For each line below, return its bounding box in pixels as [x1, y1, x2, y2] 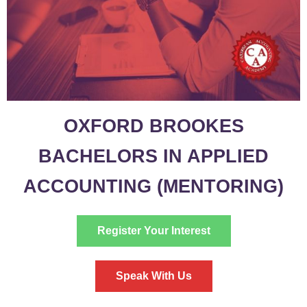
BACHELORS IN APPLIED [38, 145, 269, 167]
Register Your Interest [97, 225, 210, 237]
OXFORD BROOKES [63, 115, 244, 137]
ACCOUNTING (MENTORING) [23, 175, 284, 197]
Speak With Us [115, 270, 192, 282]
